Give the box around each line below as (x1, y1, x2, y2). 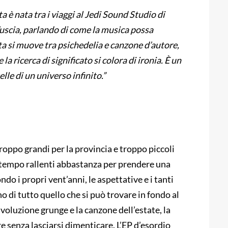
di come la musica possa (60, 24, 153, 36)
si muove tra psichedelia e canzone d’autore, (8, 39, 179, 51)
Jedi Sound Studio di (83, 9, 165, 20)
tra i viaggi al (34, 9, 83, 20)
